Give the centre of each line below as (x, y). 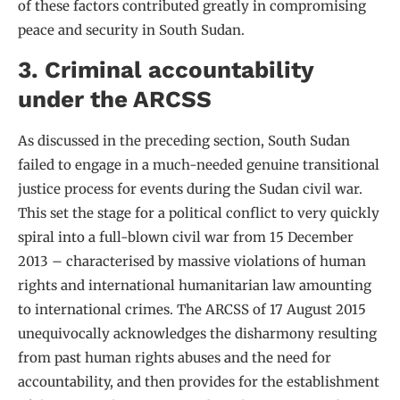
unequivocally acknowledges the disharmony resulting (197, 333)
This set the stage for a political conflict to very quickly (199, 212)
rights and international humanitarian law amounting (195, 285)
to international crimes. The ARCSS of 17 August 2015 (192, 309)
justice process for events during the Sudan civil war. (190, 188)
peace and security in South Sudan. (131, 30)
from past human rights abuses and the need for (175, 357)
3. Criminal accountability (166, 69)
